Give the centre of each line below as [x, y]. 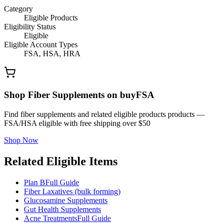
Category [18, 9]
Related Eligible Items [61, 161]
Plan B [35, 182]
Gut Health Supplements [62, 209]
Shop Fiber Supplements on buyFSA [79, 95]
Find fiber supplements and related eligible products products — [104, 114]
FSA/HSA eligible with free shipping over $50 [77, 123]
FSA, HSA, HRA [52, 54]
